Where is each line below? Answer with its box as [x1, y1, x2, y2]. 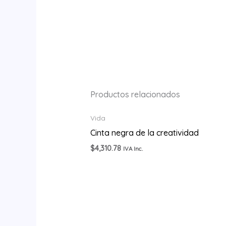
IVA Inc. [123, 145, 143, 153]
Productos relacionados [90, 89, 180, 100]
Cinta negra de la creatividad [90, 128, 199, 138]
